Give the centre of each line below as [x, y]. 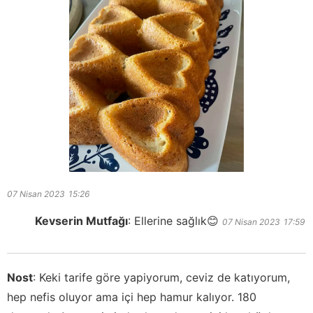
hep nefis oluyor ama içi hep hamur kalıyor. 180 [132, 297]
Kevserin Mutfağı [81, 221]
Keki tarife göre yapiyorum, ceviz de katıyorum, [165, 278]
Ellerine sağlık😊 [176, 221]
